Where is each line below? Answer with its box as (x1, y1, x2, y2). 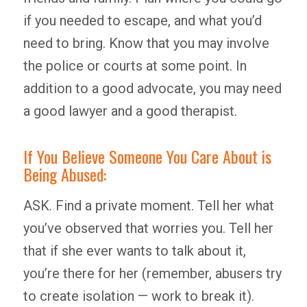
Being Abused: (23, 162, 106, 186)
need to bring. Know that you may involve (23, 35, 269, 51)
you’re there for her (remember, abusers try (23, 265, 282, 282)
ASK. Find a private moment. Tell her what (23, 197, 274, 214)
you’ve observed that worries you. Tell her (23, 220, 273, 236)
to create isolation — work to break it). (23, 288, 254, 304)
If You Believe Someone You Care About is (23, 144, 271, 169)
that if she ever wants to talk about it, (23, 243, 246, 259)
